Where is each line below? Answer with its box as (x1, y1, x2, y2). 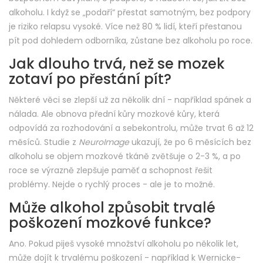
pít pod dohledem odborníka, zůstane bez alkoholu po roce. (9, 35, 252, 47)
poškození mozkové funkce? (9, 213, 211, 233)
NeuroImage (79, 136, 129, 149)
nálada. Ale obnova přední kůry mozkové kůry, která (9, 108, 220, 120)
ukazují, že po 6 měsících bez (129, 136, 251, 149)
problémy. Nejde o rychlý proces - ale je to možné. (9, 178, 215, 191)
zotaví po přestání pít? (9, 69, 171, 89)
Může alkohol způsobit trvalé (9, 198, 215, 218)
